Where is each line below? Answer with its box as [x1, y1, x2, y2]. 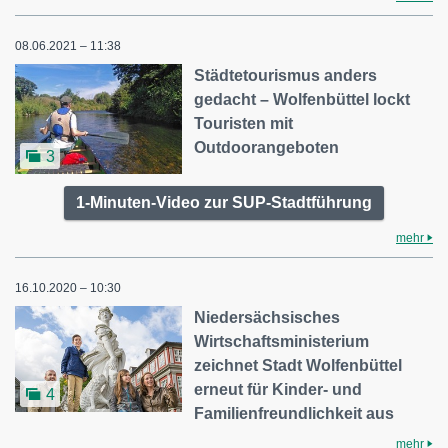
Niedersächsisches [194, 308, 341, 326]
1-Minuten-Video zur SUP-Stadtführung [76, 193, 372, 211]
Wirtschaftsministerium [194, 332, 370, 350]
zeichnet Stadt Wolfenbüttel [194, 356, 403, 374]
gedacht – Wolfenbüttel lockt [194, 91, 411, 109]
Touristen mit [194, 115, 294, 133]
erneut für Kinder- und [194, 380, 363, 398]
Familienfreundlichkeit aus [194, 404, 395, 422]
